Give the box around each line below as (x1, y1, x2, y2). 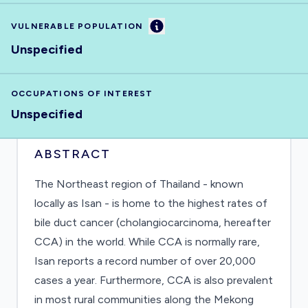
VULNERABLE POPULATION (11, 21, 144, 31)
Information (156, 19, 216, 32)
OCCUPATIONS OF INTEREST (11, 89, 153, 98)
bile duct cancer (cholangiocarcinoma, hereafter (34, 216, 271, 229)
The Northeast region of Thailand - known (34, 177, 243, 190)
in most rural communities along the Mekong (34, 293, 254, 306)
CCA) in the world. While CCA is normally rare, (34, 235, 260, 248)
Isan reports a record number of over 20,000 (34, 254, 256, 267)
